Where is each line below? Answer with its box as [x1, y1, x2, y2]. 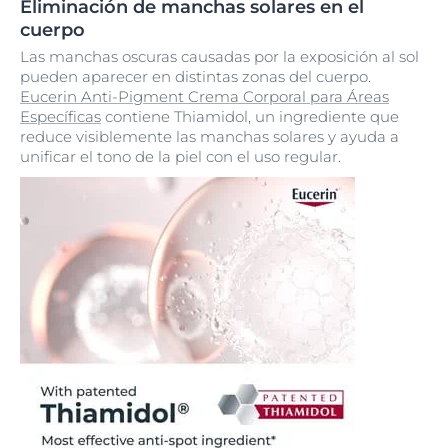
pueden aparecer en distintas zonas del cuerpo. [20, 67, 371, 86]
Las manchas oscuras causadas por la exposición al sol [20, 47, 419, 66]
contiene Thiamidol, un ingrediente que [101, 107, 399, 126]
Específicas [20, 107, 101, 126]
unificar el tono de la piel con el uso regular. [20, 147, 341, 166]
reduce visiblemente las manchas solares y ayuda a [20, 127, 399, 146]
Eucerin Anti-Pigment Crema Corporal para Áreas [20, 87, 389, 106]
